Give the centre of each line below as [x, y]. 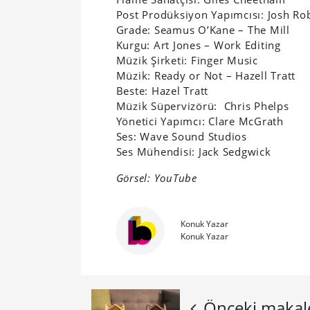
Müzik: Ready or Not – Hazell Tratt [206, 76]
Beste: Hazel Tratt [162, 91]
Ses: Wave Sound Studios [181, 137]
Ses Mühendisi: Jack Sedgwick [193, 152]
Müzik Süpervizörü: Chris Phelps [202, 106]
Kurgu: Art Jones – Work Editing [198, 45]
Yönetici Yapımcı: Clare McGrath [200, 121]
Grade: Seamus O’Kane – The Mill [203, 30]
